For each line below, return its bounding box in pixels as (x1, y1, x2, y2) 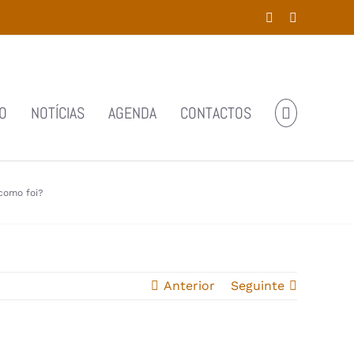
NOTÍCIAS (31, 103, 85, 123)
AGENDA (108, 103, 156, 123)
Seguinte (231, 278, 284, 293)
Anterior (164, 278, 215, 293)
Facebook (273, 9, 322, 24)
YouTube (296, 9, 342, 24)
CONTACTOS (180, 103, 251, 123)
